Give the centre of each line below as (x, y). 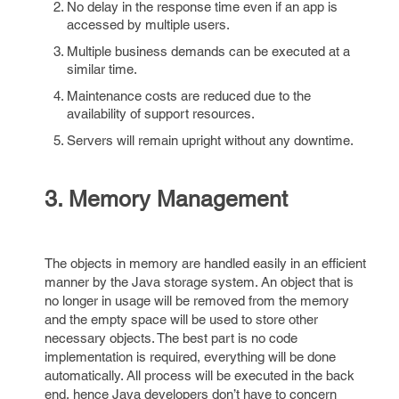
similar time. (102, 69)
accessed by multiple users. (148, 24)
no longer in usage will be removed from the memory (197, 301)
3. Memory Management (166, 199)
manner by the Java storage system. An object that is (199, 282)
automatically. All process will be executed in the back (199, 375)
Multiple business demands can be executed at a (208, 51)
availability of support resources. (161, 114)
